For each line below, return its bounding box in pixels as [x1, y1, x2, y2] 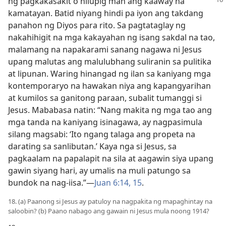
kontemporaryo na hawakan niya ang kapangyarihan [8, 80, 211, 91]
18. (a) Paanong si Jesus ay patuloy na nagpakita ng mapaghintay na [8, 197, 212, 206]
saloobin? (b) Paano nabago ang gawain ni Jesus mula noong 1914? [8, 206, 209, 215]
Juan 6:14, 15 [94, 177, 142, 188]
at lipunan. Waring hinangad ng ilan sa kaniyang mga [8, 68, 211, 79]
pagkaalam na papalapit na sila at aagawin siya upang [8, 153, 213, 164]
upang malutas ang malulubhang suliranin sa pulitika [8, 56, 211, 67]
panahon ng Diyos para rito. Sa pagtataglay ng [8, 20, 186, 31]
